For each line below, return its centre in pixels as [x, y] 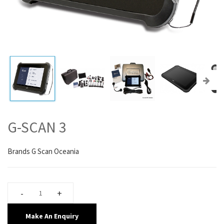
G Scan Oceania [55, 151]
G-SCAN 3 [37, 127]
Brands [19, 151]
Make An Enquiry [52, 216]
